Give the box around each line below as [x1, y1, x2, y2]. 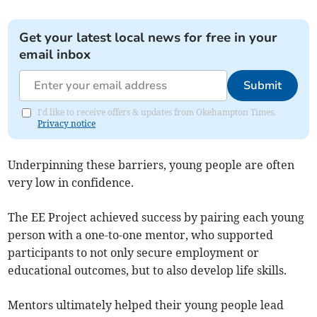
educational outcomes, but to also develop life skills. [8, 263, 287, 277]
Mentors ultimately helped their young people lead [8, 297, 284, 312]
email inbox [19, 45, 91, 63]
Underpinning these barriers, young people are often [8, 157, 295, 172]
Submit [243, 77, 282, 93]
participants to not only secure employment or [8, 245, 260, 260]
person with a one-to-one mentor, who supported [8, 227, 274, 242]
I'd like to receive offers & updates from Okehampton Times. [38, 106, 277, 117]
